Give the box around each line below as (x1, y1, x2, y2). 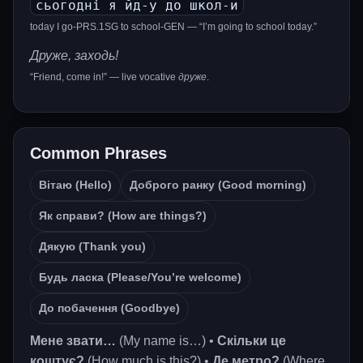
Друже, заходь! (30, 49, 118, 62)
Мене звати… (30, 334, 116, 348)
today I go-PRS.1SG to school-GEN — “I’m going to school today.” (30, 21, 317, 32)
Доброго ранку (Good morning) (130, 179, 306, 191)
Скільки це (217, 334, 286, 348)
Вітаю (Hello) (39, 179, 112, 191)
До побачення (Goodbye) (39, 302, 180, 314)
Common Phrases (30, 144, 167, 162)
